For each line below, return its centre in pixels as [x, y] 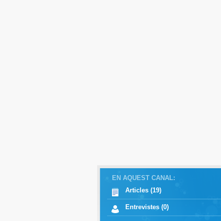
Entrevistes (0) [147, 207]
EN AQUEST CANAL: [143, 178]
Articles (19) [143, 190]
